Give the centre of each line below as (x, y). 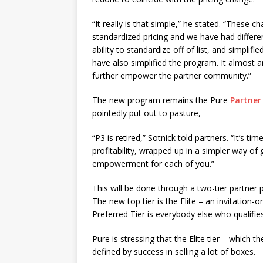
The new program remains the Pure (161, 100)
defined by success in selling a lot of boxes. (174, 252)
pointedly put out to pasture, (146, 113)
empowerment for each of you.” (153, 163)
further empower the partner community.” (172, 75)
